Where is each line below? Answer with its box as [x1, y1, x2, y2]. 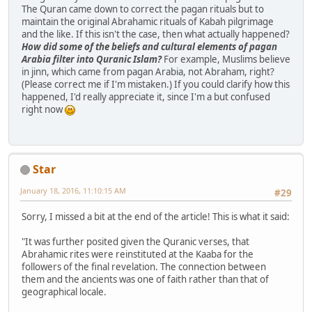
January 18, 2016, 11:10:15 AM [20, 185, 126, 196]
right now [22, 103, 65, 116]
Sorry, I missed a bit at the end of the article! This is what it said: [22, 210, 290, 223]
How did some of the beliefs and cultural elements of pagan [22, 40, 277, 54]
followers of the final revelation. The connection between [22, 260, 266, 273]
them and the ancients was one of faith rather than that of [22, 272, 269, 286]
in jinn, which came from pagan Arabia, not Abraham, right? [22, 65, 274, 79]
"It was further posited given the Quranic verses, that [22, 235, 249, 248]
